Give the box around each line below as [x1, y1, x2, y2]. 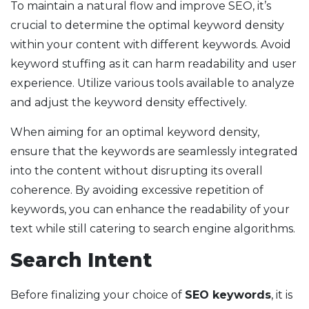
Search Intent [10, 248, 152, 272]
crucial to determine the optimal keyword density [10, 19, 284, 32]
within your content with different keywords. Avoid [10, 38, 291, 52]
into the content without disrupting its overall [10, 164, 263, 178]
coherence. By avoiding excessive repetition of [10, 183, 263, 197]
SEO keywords [185, 288, 271, 302]
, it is [271, 288, 292, 302]
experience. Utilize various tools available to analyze [10, 77, 295, 90]
